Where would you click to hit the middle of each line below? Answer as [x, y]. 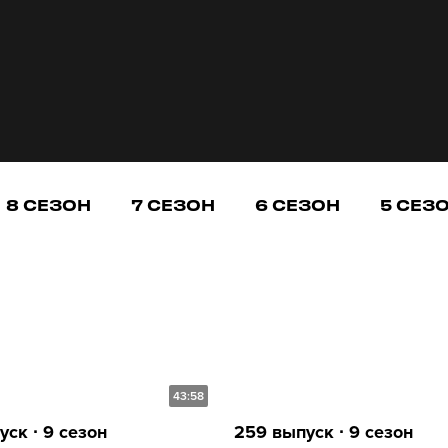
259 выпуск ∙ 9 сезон [323, 431]
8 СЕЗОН [48, 205]
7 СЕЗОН [173, 205]
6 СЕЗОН [297, 205]
